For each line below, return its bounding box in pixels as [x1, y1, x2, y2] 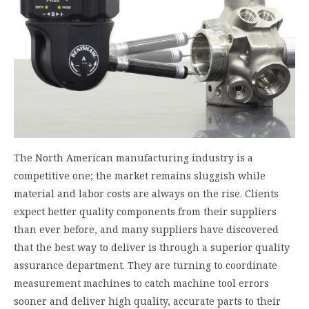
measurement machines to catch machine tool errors [14, 277, 269, 290]
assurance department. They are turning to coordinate [14, 259, 277, 272]
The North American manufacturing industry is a [14, 151, 253, 165]
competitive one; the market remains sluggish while [14, 169, 266, 183]
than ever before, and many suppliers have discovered [14, 223, 279, 237]
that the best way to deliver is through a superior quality [14, 241, 290, 255]
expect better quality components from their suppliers [14, 205, 277, 219]
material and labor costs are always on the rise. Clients [14, 187, 279, 201]
